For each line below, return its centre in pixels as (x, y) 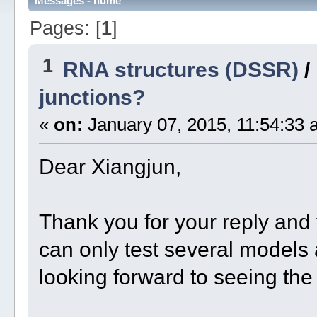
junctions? (92, 97)
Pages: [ (65, 28)
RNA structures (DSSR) (180, 70)
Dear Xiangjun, (110, 167)
